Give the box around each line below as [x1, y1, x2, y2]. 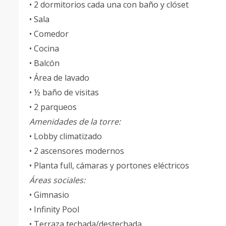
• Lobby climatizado [29, 131, 102, 142]
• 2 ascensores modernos [29, 145, 124, 156]
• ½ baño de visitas [29, 87, 99, 98]
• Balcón [29, 58, 60, 69]
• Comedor [29, 28, 69, 39]
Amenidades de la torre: [29, 116, 121, 127]
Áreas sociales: [29, 175, 85, 186]
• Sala [29, 14, 49, 25]
